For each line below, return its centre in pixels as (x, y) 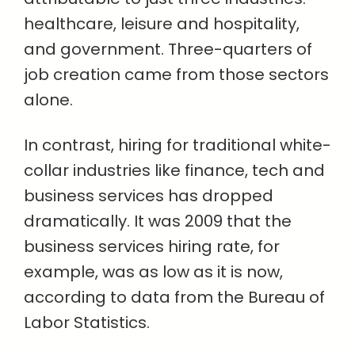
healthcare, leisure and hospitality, (162, 24)
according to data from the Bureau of (174, 298)
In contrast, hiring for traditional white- (177, 145)
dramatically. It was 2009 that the (158, 221)
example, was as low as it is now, (153, 272)
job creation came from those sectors (176, 75)
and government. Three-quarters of (168, 50)
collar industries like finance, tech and (174, 171)
